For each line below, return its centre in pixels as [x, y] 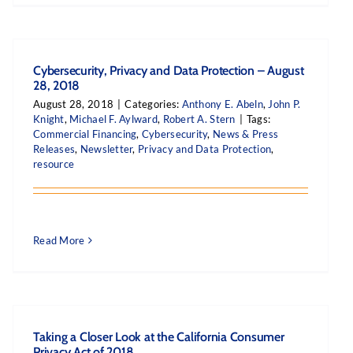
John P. [284, 104]
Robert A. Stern [199, 119]
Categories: [153, 104]
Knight [49, 119]
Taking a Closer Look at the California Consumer [159, 337]
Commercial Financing [85, 134]
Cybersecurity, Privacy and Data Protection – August [169, 71]
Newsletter [106, 149]
